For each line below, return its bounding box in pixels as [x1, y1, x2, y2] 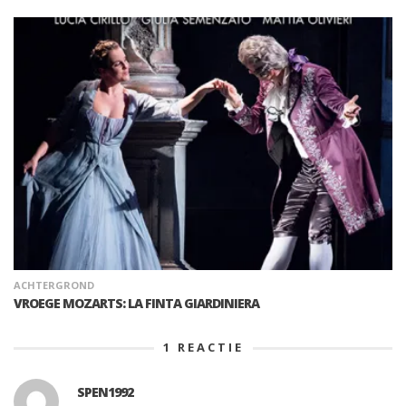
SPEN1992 [77, 382, 133, 401]
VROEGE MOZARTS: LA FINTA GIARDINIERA [14, 294, 259, 312]
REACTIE [171, 338, 244, 355]
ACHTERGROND [14, 277, 94, 292]
